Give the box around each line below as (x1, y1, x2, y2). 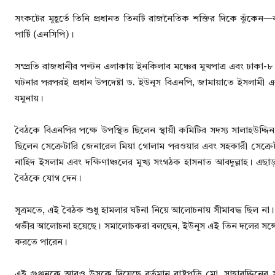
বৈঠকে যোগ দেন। (15, 174, 82, 184)
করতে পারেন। (15, 238, 68, 248)
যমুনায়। (15, 95, 44, 104)
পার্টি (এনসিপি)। (15, 31, 74, 41)
